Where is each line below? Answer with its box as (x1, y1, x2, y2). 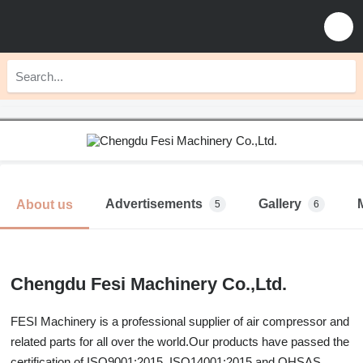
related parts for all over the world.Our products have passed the (11, 335, 349, 348)
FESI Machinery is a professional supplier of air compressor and (11, 314, 349, 328)
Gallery (258, 197, 301, 211)
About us (16, 197, 73, 211)
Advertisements (105, 197, 203, 211)
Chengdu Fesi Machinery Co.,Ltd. (11, 274, 287, 294)
